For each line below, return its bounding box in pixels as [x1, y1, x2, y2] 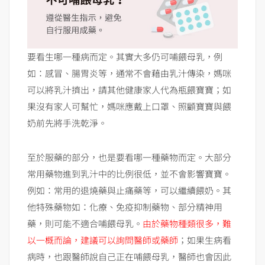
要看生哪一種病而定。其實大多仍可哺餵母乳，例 [27, 50, 222, 63]
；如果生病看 [178, 234, 231, 247]
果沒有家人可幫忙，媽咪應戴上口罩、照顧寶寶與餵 [27, 100, 231, 113]
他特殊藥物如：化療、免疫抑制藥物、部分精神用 [27, 201, 222, 214]
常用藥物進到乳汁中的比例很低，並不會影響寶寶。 [27, 167, 231, 180]
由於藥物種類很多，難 [143, 217, 231, 230]
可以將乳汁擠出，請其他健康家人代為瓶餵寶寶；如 [27, 83, 231, 96]
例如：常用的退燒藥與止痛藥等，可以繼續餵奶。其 [27, 184, 231, 197]
